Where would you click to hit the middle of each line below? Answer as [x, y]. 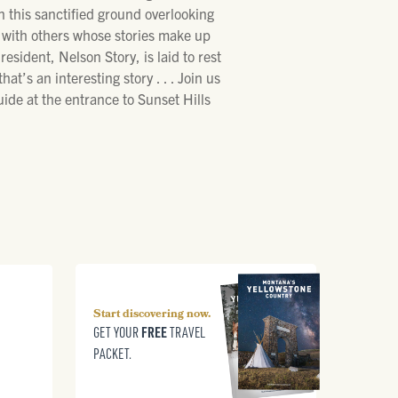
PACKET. [112, 354]
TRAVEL [186, 333]
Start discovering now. [151, 315]
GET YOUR [117, 333]
